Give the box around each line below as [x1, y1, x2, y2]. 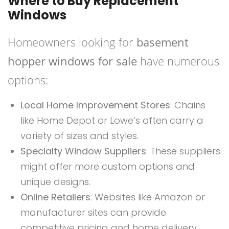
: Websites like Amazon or [90, 191, 205, 204]
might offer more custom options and [20, 160, 195, 173]
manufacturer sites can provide [20, 206, 166, 219]
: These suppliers [146, 145, 220, 158]
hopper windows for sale [8, 53, 137, 69]
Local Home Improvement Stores [20, 99, 170, 112]
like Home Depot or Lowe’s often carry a [20, 114, 203, 127]
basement [136, 34, 189, 50]
